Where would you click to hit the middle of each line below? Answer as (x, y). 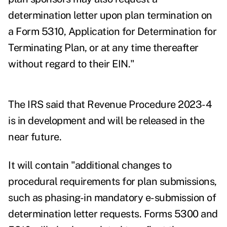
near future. (35, 137)
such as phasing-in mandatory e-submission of (112, 198)
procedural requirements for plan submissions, (112, 182)
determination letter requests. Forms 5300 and (113, 214)
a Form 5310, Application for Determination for (112, 32)
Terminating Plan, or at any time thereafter (103, 48)
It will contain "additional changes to (90, 165)
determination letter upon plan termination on (110, 15)
